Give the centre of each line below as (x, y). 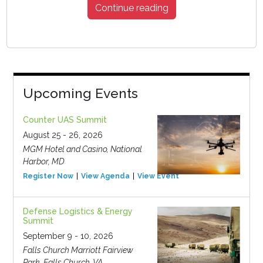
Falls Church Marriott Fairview (78, 250)
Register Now (48, 176)
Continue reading (131, 8)
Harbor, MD (43, 162)
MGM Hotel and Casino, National (82, 149)
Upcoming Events (80, 93)
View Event (158, 176)
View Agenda (105, 176)
